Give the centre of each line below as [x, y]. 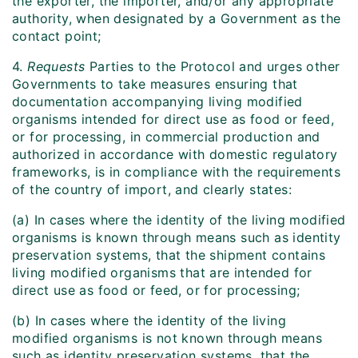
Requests [56, 67]
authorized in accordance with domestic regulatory [175, 155]
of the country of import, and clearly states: [152, 190]
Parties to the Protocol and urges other [213, 67]
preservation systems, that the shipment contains [169, 255]
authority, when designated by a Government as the [177, 19]
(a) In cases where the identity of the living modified [179, 220]
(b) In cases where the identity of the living [149, 321]
